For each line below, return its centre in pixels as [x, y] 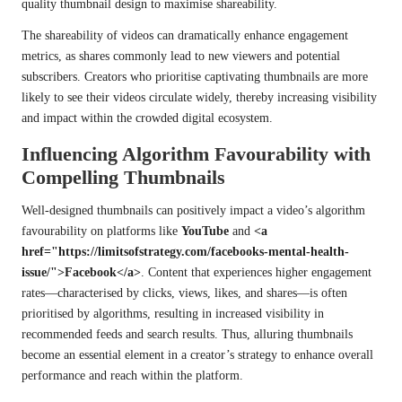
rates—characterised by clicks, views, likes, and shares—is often [184, 293]
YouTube [205, 232]
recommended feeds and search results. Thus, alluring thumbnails [187, 335]
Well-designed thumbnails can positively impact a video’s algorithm [193, 211]
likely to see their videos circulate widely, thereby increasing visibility [199, 98]
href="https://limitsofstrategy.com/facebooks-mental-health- [185, 252]
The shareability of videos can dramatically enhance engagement [185, 36]
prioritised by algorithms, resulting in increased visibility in [173, 314]
